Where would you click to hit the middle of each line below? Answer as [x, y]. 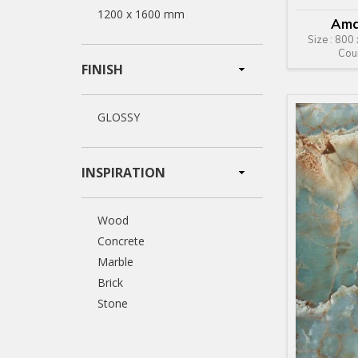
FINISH [102, 70]
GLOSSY [119, 117]
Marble [115, 262]
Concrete [121, 241]
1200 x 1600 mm [141, 14]
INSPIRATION [123, 173]
